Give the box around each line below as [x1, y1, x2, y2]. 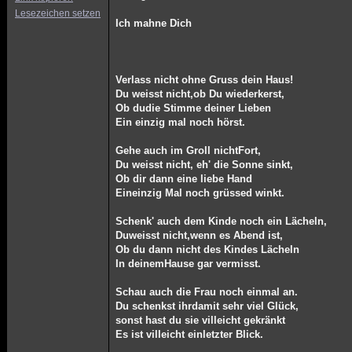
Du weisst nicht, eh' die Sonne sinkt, [115, 159, 294, 170]
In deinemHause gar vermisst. [115, 258, 262, 269]
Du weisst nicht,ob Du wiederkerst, [115, 88, 285, 100]
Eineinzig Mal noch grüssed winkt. [115, 187, 285, 199]
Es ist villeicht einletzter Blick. [115, 328, 264, 340]
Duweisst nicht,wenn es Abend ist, [115, 229, 284, 241]
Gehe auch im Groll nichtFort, [115, 145, 262, 156]
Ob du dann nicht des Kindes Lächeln [115, 244, 300, 255]
